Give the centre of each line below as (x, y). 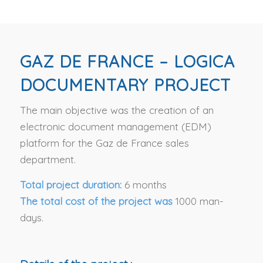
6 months (145, 184)
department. (48, 160)
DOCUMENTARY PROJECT (125, 85)
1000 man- (199, 201)
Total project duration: (72, 184)
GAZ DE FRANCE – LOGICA (127, 61)
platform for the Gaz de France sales (104, 143)
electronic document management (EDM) (115, 127)
